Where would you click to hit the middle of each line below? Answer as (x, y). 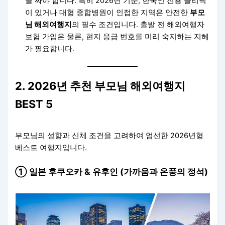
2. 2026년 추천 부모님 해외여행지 (100, 86)
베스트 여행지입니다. (51, 147)
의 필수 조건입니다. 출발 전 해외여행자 (138, 25)
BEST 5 (34, 104)
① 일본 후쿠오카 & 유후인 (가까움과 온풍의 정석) (112, 171)
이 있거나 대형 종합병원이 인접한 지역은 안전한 (108, 13)
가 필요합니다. (50, 49)
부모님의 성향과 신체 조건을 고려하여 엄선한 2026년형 (109, 135)
